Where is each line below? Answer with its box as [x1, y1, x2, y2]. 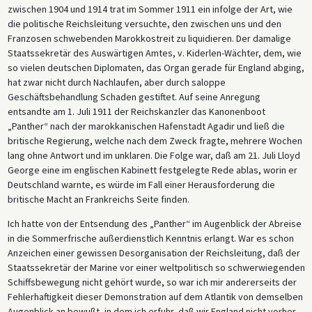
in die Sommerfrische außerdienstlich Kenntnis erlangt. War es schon [7, 232, 294, 245]
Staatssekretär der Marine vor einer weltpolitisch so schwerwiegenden [7, 261, 305, 274]
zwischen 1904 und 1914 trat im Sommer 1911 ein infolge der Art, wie [7, 3, 292, 16]
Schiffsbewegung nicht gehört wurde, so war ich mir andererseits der [7, 276, 297, 289]
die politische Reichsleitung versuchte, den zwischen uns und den [7, 17, 281, 31]
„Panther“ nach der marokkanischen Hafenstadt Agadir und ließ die [7, 120, 285, 133]
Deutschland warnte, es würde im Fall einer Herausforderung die [7, 178, 275, 192]
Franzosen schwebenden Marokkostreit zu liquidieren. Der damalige [7, 32, 291, 45]
